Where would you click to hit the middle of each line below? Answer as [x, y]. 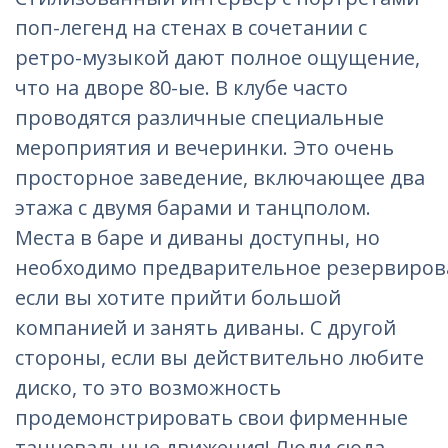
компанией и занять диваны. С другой [205, 327]
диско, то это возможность [148, 387]
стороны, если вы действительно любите [219, 357]
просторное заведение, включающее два [220, 177]
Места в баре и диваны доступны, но [197, 237]
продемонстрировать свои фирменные [211, 417]
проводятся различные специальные [199, 117]
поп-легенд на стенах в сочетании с [191, 27]
